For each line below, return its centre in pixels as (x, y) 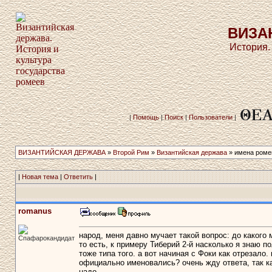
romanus (35, 211)
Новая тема (40, 177)
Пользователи (211, 117)
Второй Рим (131, 152)
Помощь (146, 117)
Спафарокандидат (46, 238)
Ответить (78, 177)
